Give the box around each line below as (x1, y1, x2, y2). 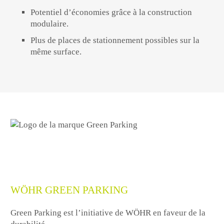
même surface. (30, 47, 82, 57)
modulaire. (30, 18, 69, 28)
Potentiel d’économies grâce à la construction (30, 7, 192, 17)
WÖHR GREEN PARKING (10, 183, 128, 196)
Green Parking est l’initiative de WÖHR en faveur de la (10, 207, 206, 217)
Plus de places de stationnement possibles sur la (30, 35, 200, 45)
